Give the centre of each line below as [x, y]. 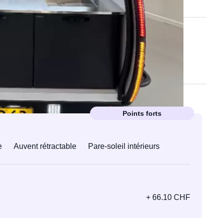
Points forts [142, 113]
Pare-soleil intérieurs [124, 146]
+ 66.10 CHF [168, 197]
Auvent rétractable [45, 146]
